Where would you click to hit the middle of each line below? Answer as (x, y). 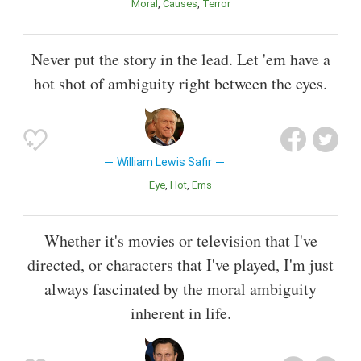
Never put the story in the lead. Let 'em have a (180, 60)
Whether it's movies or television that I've (180, 241)
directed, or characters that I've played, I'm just (180, 265)
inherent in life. (180, 313)
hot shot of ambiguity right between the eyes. (180, 84)
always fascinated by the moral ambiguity (180, 289)
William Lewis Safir (164, 162)
